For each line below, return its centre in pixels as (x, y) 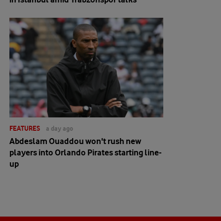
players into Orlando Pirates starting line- (86, 152)
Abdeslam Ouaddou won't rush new (75, 141)
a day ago (59, 128)
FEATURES (25, 128)
